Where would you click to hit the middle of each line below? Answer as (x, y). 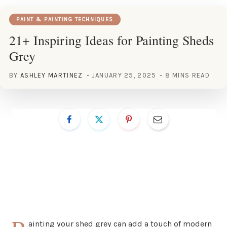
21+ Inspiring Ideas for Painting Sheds (111, 40)
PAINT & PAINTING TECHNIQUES (65, 19)
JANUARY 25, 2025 (124, 75)
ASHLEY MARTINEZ (51, 75)
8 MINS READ (187, 75)
